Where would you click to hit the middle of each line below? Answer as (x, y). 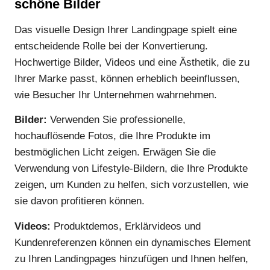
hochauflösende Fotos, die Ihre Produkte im (112, 136)
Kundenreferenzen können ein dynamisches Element (133, 242)
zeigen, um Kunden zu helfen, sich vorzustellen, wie (131, 185)
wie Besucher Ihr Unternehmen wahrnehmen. (116, 95)
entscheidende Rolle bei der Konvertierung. (111, 46)
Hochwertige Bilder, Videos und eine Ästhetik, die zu (132, 62)
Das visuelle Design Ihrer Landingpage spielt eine (126, 30)
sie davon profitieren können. (80, 201)
